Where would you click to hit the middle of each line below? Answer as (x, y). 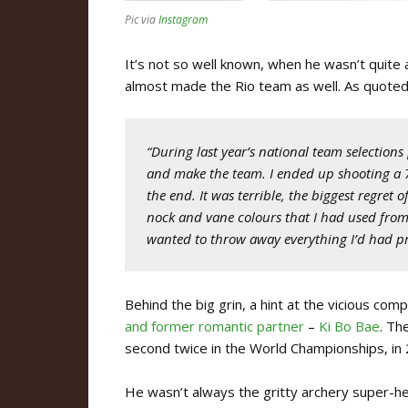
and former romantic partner (214, 326)
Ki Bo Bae (349, 326)
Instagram (183, 20)
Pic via (142, 20)
